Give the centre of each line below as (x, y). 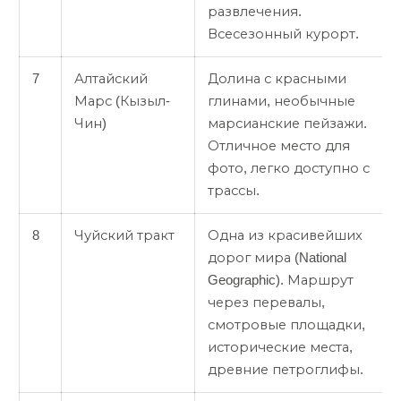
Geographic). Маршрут (281, 280)
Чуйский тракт (124, 235)
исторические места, (280, 347)
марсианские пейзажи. (287, 123)
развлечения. (255, 11)
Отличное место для (279, 145)
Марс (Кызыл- (122, 101)
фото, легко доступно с (289, 168)
